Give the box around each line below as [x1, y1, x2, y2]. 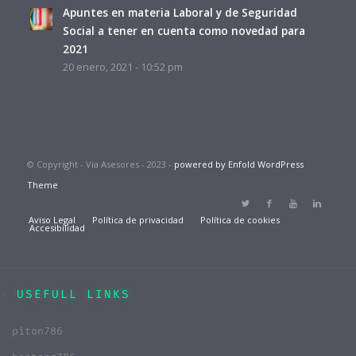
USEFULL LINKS [17, 287, 130, 301]
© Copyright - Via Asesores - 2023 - [26, 157, 174, 170]
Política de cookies [199, 213, 280, 226]
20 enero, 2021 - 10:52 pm [62, 60, 183, 74]
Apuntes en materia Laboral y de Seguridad [62, 4, 297, 20]
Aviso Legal [28, 213, 75, 226]
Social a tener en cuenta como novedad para [62, 22, 305, 38]
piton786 [12, 324, 63, 338]
